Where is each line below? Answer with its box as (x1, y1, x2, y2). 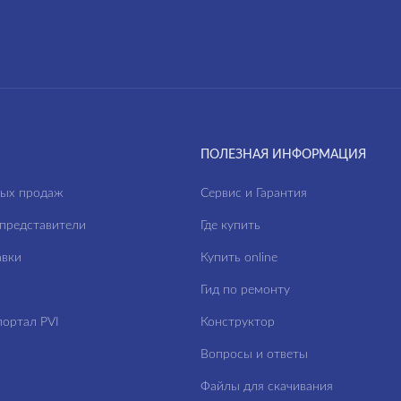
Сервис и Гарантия (200, 187, 307, 200)
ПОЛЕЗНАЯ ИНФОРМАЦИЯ (200, 149, 366, 161)
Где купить (200, 219, 260, 232)
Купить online (200, 252, 277, 264)
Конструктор (200, 316, 275, 328)
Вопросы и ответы (200, 348, 308, 361)
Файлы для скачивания (200, 380, 333, 393)
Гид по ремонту (200, 284, 290, 296)
